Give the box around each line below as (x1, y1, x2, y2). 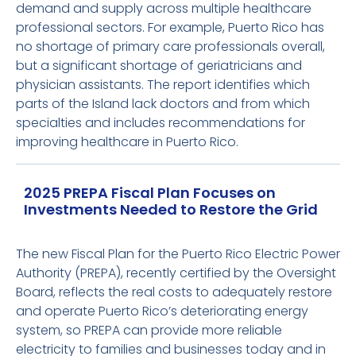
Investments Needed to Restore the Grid (24, 199, 318, 219)
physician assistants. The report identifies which (16, 75, 310, 94)
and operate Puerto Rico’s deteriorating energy (16, 302, 308, 320)
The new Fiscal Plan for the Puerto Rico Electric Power (16, 245, 340, 263)
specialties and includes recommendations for (16, 114, 305, 132)
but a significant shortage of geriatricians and (16, 56, 302, 75)
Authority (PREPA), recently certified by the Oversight (16, 264, 336, 282)
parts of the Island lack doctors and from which (16, 95, 310, 113)
